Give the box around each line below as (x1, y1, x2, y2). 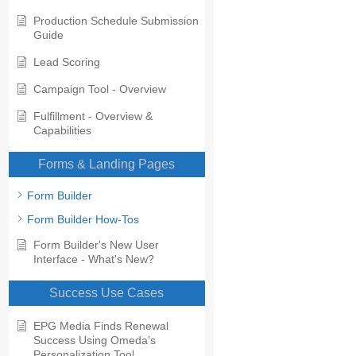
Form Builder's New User (33, 238, 159, 252)
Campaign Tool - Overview (33, 83, 166, 96)
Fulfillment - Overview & (33, 110, 153, 123)
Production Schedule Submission (33, 14, 199, 28)
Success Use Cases (49, 286, 164, 300)
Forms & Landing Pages (38, 157, 176, 172)
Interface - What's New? (33, 253, 154, 266)
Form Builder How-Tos (27, 213, 139, 226)
